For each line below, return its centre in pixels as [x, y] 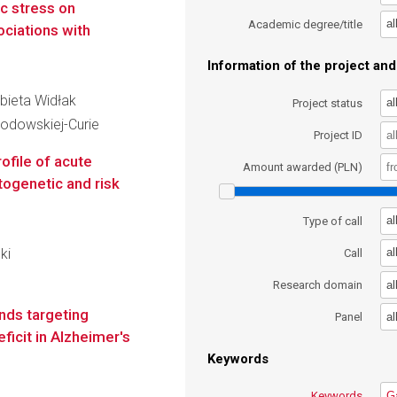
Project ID [339, 135]
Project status [328, 103]
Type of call [333, 221]
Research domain [318, 285]
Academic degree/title [306, 24]
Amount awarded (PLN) [303, 167]
